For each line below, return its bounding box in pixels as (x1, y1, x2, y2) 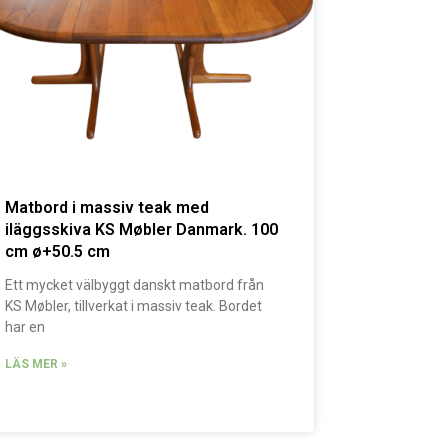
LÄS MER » (5, 357, 68, 372)
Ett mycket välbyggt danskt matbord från (5, 277, 265, 294)
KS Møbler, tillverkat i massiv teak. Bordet (5, 298, 263, 315)
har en (5, 319, 46, 336)
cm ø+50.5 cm (5, 242, 111, 262)
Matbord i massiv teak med (5, 198, 210, 218)
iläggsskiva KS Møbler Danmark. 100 (5, 220, 279, 240)
